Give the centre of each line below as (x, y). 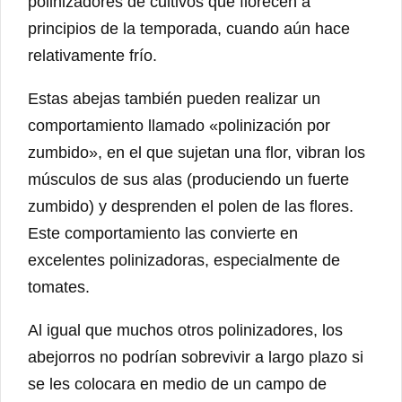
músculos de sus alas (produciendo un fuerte (188, 180)
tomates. (59, 288)
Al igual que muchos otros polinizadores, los (185, 331)
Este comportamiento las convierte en (163, 234)
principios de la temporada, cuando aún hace (189, 29)
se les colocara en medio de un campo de (177, 385)
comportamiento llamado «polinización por (179, 126)
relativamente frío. (92, 56)
